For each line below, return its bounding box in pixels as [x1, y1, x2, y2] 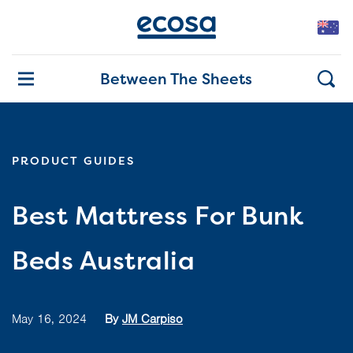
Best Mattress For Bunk [12, 199, 303, 232]
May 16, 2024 [12, 311, 98, 327]
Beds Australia [12, 243, 195, 277]
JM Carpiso [122, 311, 183, 327]
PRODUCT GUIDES [12, 153, 135, 169]
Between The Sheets [99, 69, 252, 89]
